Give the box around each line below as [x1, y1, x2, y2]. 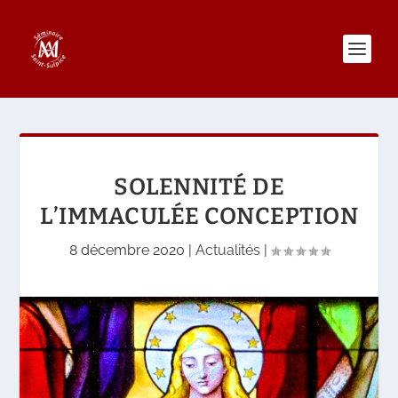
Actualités [195, 242, 260, 259]
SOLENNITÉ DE [114, 173, 284, 201]
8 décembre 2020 [68, 242, 185, 259]
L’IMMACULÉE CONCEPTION [40, 203, 358, 230]
